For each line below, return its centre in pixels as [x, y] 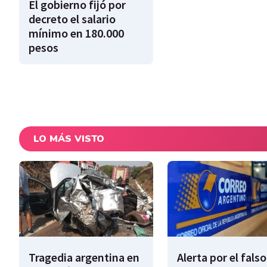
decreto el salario [72, 19]
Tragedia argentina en [84, 257]
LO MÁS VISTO [69, 139]
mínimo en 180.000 [76, 33]
